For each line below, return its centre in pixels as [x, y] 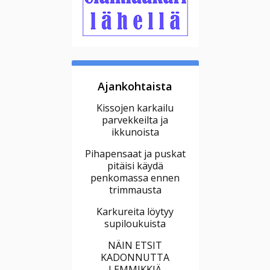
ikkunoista [135, 132]
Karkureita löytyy [135, 211]
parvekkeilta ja [135, 120]
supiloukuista [135, 223]
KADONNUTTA [135, 257]
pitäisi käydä [135, 165]
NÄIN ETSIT [135, 245]
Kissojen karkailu [135, 108]
